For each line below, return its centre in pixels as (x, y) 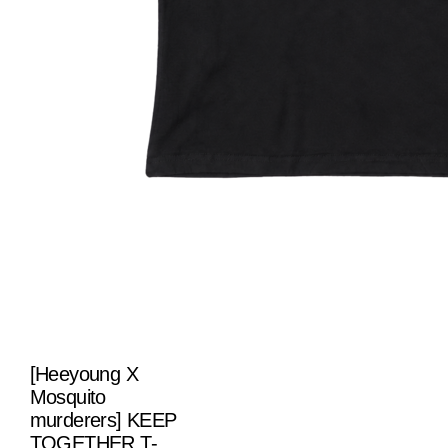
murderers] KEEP (103, 419)
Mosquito (67, 396)
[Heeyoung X (83, 373)
